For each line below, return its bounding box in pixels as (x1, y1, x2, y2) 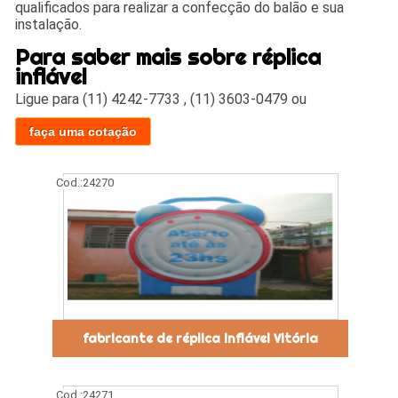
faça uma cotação (29, 123, 138, 139)
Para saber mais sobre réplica (15, 43, 322, 70)
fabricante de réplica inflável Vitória (83, 330, 319, 346)
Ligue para (15, 90, 84, 107)
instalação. (15, 15, 83, 33)
